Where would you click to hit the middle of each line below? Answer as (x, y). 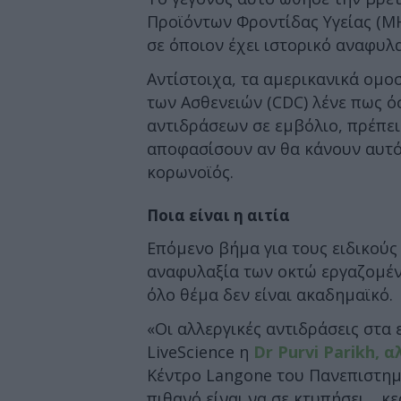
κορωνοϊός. (190, 172)
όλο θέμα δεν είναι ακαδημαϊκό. (270, 294)
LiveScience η (200, 352)
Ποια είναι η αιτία (218, 215)
